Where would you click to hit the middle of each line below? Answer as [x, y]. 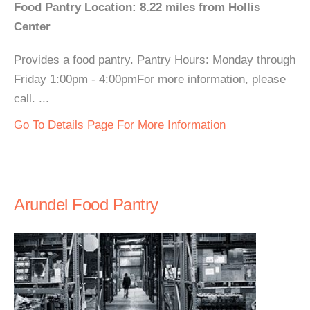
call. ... [31, 99]
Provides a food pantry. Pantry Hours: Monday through [155, 60]
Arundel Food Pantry [86, 204]
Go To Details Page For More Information [120, 125]
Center [32, 27]
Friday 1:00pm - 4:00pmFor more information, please [150, 79]
